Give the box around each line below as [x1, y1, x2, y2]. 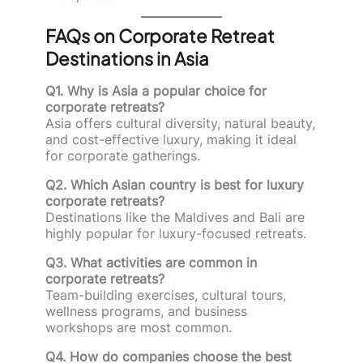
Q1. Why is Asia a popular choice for [45, 82, 267, 99]
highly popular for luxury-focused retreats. [45, 224, 306, 241]
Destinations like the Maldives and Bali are [45, 208, 305, 225]
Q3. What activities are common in [45, 254, 257, 271]
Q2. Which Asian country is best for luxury [45, 176, 304, 193]
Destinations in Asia [45, 46, 209, 70]
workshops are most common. [45, 318, 232, 335]
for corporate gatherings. [45, 147, 200, 164]
